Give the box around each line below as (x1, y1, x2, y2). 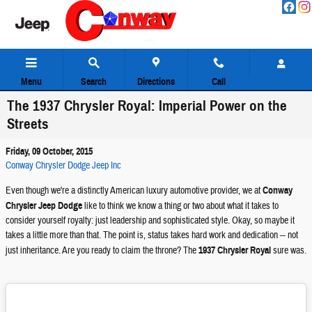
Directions (137, 76, 175, 88)
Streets (7, 115, 49, 133)
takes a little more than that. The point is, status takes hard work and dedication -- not (6, 229, 298, 242)
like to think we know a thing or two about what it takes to (82, 200, 279, 212)
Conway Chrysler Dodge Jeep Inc (6, 159, 121, 172)
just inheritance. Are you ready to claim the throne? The (6, 244, 198, 257)
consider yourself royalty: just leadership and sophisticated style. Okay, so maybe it (6, 214, 295, 227)
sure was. (271, 244, 306, 257)
